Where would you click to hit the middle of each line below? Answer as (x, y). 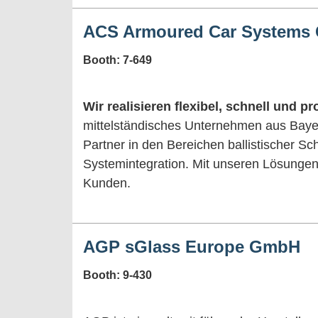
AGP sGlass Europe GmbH (192, 246)
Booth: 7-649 (117, 60)
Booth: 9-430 (117, 275)
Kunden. (109, 183)
